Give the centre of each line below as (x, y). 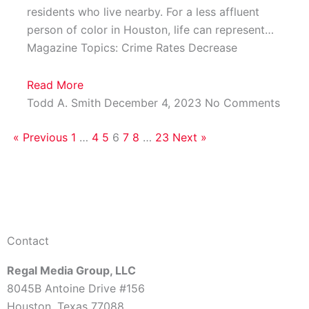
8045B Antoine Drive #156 (76, 288)
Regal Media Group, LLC (71, 270)
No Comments (242, 103)
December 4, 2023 (154, 103)
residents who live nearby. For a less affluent (143, 12)
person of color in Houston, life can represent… (150, 30)
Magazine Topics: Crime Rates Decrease (132, 48)
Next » (189, 138)
